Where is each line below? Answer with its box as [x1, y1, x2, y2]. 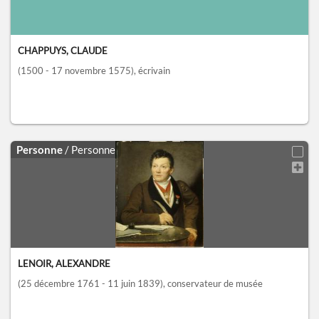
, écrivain [134, 65, 170, 77]
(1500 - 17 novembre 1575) [18, 65, 134, 77]
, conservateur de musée [163, 278, 263, 290]
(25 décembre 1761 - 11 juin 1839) [18, 278, 163, 290]
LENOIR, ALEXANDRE [18, 258, 110, 270]
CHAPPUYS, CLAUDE [18, 45, 108, 57]
